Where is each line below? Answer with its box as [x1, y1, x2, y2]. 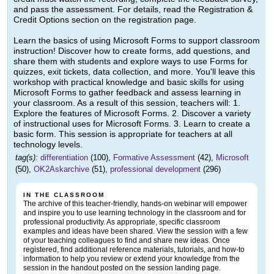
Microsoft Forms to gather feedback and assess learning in [13, 87, 241, 98]
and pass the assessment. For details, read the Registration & [13, 4, 253, 15]
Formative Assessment [113, 153, 195, 163]
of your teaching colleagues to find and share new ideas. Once [23, 236, 230, 245]
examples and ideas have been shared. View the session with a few [23, 227, 248, 236]
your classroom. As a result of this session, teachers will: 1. [13, 98, 240, 108]
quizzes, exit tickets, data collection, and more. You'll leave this [13, 67, 255, 77]
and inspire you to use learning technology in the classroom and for [23, 209, 246, 218]
